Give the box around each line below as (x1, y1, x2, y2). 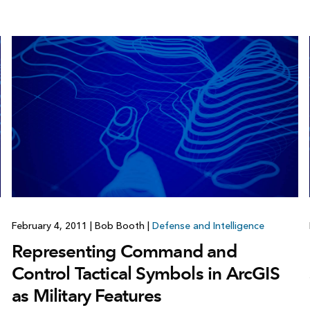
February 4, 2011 (11, 219, 90, 232)
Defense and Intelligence (152, 219, 264, 232)
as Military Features (11, 284, 161, 307)
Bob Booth (91, 219, 147, 232)
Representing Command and (11, 239, 237, 262)
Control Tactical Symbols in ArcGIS (11, 262, 280, 284)
